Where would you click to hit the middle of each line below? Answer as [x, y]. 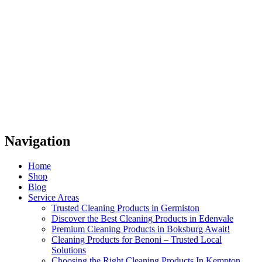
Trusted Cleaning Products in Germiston [125, 208]
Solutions [69, 250]
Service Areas [54, 198]
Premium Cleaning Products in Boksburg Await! [141, 229]
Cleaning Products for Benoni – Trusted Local [137, 240]
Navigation [37, 141]
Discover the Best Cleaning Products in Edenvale [142, 219]
